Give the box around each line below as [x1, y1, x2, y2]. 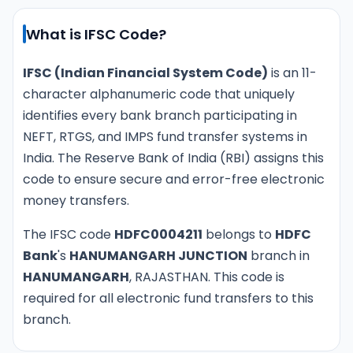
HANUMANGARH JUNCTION [69, 247, 247, 265]
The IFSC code [23, 225, 114, 243]
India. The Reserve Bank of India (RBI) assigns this [23, 149, 324, 167]
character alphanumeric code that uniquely [23, 85, 295, 103]
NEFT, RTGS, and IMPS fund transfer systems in [23, 128, 307, 146]
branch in [247, 247, 310, 265]
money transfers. [23, 191, 129, 210]
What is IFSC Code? [26, 24, 166, 44]
